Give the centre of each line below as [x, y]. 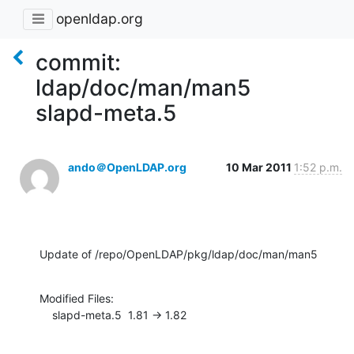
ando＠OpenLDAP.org [127, 167]
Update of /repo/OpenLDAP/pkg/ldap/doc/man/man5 [179, 254]
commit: [78, 62]
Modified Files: [77, 298]
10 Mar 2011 [260, 167]
